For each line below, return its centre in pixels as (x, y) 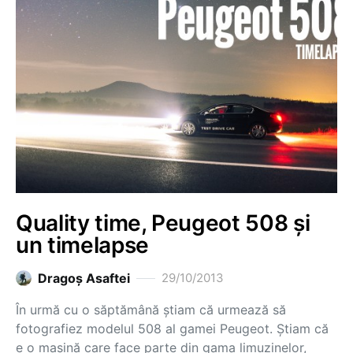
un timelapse (82, 245)
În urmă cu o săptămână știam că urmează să (151, 310)
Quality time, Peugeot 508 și (163, 223)
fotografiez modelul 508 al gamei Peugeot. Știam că (172, 329)
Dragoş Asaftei (84, 278)
